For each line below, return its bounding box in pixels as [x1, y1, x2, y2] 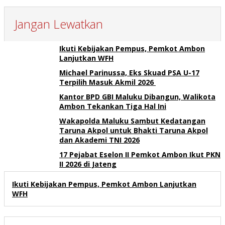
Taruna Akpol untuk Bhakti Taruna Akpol [59, 125, 208, 135]
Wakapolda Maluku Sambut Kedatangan [59, 116, 205, 126]
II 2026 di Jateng [59, 159, 117, 169]
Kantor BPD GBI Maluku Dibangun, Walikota [59, 91, 215, 101]
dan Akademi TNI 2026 [59, 135, 140, 145]
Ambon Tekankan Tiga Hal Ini [59, 101, 166, 111]
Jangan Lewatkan [15, 15, 103, 32]
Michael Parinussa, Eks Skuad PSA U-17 [59, 67, 199, 77]
